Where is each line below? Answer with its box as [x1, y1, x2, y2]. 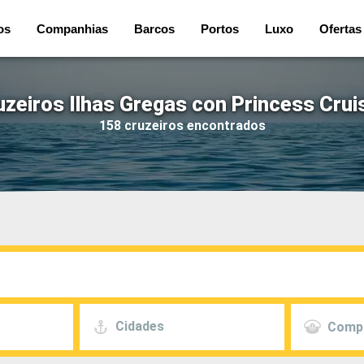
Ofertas [319, 21, 362, 36]
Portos [201, 21, 239, 36]
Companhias [37, 21, 108, 36]
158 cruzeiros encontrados [98, 117, 266, 133]
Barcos [134, 21, 175, 36]
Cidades [115, 318, 165, 335]
